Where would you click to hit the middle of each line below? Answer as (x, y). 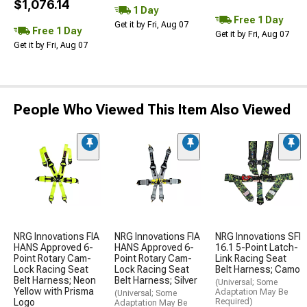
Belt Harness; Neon (55, 281)
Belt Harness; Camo (258, 270)
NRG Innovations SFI (258, 237)
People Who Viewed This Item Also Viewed (152, 110)
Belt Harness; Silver (156, 281)
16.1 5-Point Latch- (257, 248)
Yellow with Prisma (54, 292)
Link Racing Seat (251, 259)
